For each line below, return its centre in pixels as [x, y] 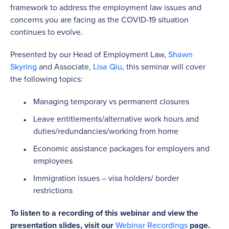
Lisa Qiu [108, 66]
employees [53, 161]
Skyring [24, 66]
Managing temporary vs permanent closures [111, 101]
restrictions [53, 190]
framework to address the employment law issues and [106, 7]
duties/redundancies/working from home [106, 131]
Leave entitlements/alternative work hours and [116, 119]
